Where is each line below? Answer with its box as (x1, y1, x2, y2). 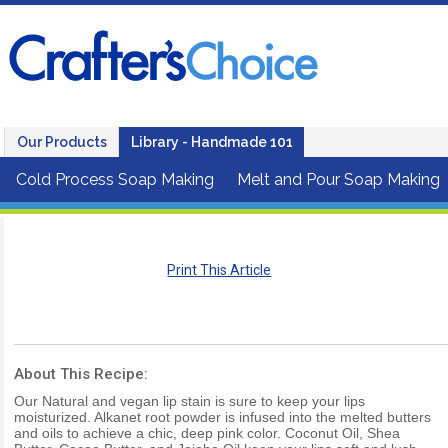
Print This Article (167, 261, 272, 278)
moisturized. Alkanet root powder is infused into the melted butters (14, 408, 431, 425)
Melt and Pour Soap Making (237, 170, 440, 189)
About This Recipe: (14, 364, 148, 383)
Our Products (17, 134, 107, 150)
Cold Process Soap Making (16, 170, 214, 189)
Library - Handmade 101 (131, 134, 293, 150)
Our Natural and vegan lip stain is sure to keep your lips (14, 392, 365, 409)
